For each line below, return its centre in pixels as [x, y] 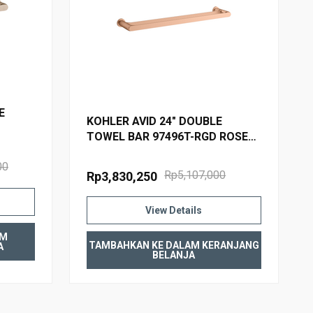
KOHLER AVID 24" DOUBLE [155, 121]
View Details [174, 210]
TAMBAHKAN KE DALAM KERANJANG [174, 245]
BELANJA [174, 255]
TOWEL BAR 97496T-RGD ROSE [168, 136]
